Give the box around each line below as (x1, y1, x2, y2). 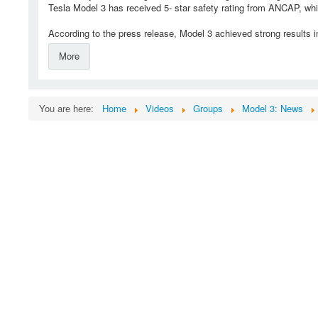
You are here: (39, 102, 99, 116)
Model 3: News (242, 102, 303, 116)
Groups (193, 102, 223, 116)
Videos (146, 102, 174, 116)
